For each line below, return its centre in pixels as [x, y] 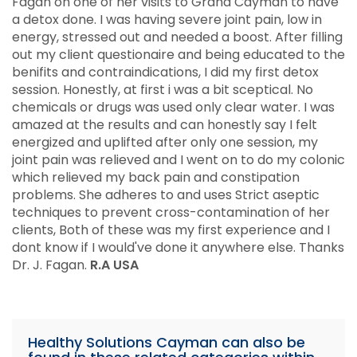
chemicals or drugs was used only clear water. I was [173, 107]
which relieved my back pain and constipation [156, 177]
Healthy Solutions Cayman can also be [167, 342]
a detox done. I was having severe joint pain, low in [167, 19]
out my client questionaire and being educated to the [178, 54]
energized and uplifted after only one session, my [165, 142]
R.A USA [114, 265]
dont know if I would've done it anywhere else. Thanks [178, 247]
